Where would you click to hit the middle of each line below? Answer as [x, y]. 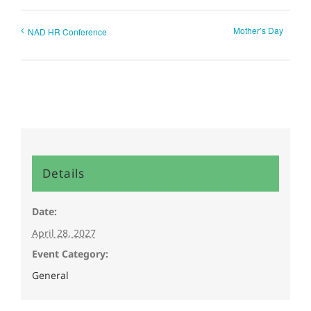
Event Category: [70, 254]
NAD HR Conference [67, 31]
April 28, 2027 [64, 233]
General [50, 276]
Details [63, 174]
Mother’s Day [258, 30]
